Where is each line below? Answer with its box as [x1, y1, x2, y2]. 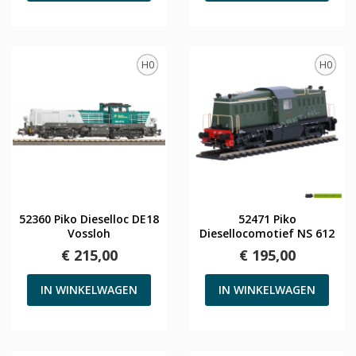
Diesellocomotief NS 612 [199, 225, 335, 241]
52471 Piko [238, 211, 296, 226]
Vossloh [68, 225, 110, 241]
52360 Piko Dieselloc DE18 [19, 211, 159, 226]
